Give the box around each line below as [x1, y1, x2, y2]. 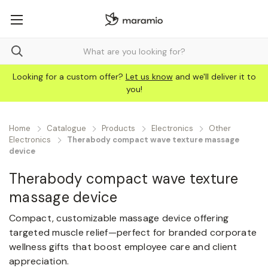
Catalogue [46, 123, 86, 133]
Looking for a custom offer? [12, 71, 126, 82]
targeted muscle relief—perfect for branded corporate [9, 226, 257, 239]
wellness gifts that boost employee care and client [9, 240, 237, 253]
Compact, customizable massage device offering [9, 212, 229, 224]
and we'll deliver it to [175, 71, 256, 82]
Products [102, 123, 135, 133]
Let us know [125, 71, 173, 82]
